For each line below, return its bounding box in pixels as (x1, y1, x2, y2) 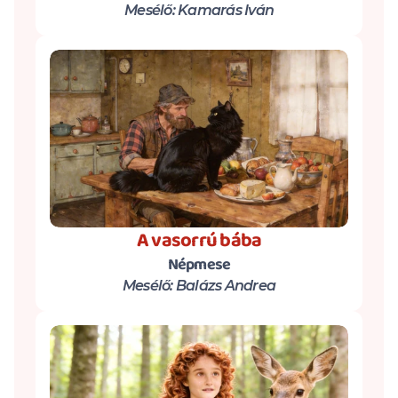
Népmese (167, 252, 231, 277)
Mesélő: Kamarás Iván (124, 2, 274, 19)
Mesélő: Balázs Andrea (122, 277, 276, 294)
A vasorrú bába (136, 225, 262, 257)
